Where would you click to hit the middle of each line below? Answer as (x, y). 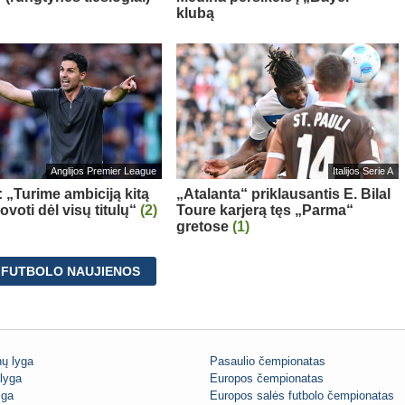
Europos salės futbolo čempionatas (302, 396)
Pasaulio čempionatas (268, 362)
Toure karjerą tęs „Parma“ (264, 210)
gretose (204, 226)
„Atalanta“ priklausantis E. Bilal (283, 193)
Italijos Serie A (363, 171)
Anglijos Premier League (104, 171)
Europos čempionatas (267, 379)
